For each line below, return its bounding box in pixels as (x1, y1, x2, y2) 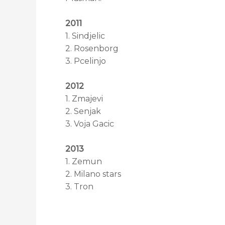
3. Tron (65, 182, 93, 192)
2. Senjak (65, 106, 101, 117)
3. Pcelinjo (65, 56, 106, 66)
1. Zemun (65, 157, 102, 167)
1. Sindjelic (65, 31, 105, 41)
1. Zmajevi (65, 94, 103, 104)
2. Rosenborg (65, 44, 119, 54)
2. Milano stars (65, 169, 121, 179)
